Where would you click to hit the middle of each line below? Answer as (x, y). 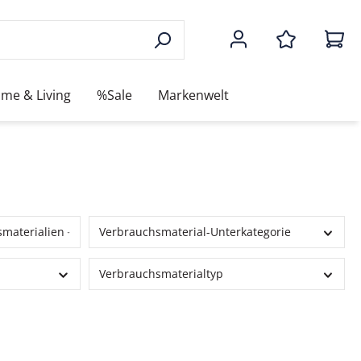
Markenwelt (193, 95)
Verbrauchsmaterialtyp (161, 274)
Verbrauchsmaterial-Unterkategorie (195, 232)
